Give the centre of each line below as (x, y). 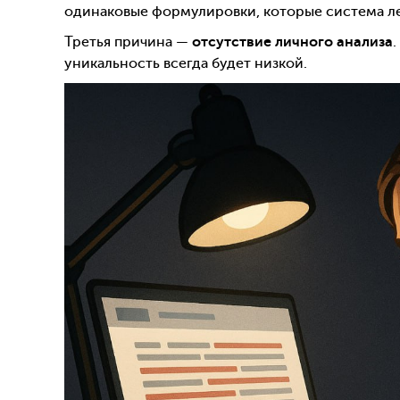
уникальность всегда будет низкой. (186, 64)
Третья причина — (128, 42)
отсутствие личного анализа (292, 42)
